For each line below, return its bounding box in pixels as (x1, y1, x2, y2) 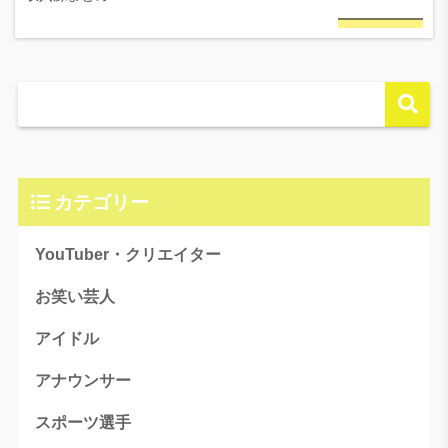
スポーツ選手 (34, 413, 131, 431)
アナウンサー (34, 371, 131, 389)
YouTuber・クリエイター (34, 245, 221, 263)
